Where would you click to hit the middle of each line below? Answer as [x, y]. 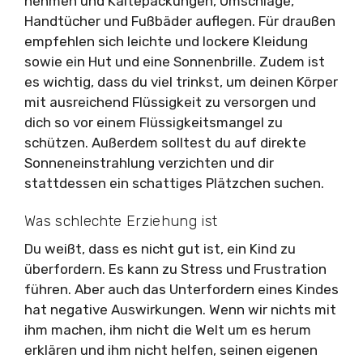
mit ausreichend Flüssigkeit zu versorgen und [170, 102]
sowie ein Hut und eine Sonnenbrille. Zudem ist [175, 61]
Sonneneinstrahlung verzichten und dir [149, 162]
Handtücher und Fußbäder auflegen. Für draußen [180, 21]
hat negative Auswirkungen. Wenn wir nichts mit [180, 310]
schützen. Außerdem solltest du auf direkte [165, 142]
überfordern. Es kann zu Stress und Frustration [175, 269]
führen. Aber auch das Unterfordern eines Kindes [181, 289]
